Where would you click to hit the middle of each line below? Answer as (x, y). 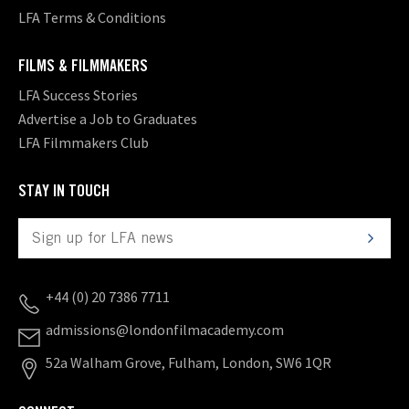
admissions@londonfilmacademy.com (165, 330)
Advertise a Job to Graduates (108, 119)
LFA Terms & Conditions (92, 17)
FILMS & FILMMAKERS (83, 65)
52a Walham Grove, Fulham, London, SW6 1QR (189, 363)
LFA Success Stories (78, 95)
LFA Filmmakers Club (84, 142)
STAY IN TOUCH (64, 190)
